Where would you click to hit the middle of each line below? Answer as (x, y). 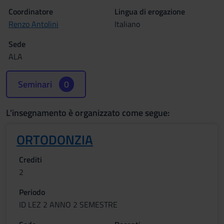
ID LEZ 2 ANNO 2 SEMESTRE (68, 204)
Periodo (32, 192)
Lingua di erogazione (150, 11)
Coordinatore (31, 11)
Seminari (36, 84)
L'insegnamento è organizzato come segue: (88, 113)
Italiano (127, 24)
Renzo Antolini (33, 24)
